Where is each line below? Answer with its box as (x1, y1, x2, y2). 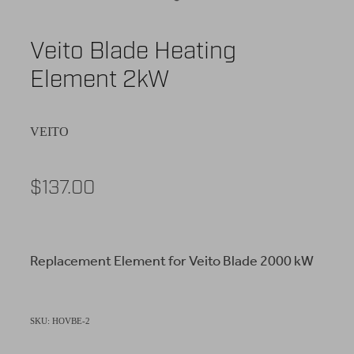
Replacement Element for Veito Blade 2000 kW (30, 247, 314, 275)
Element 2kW (30, 64, 169, 93)
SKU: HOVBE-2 (30, 315, 90, 326)
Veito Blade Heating (30, 36, 236, 65)
